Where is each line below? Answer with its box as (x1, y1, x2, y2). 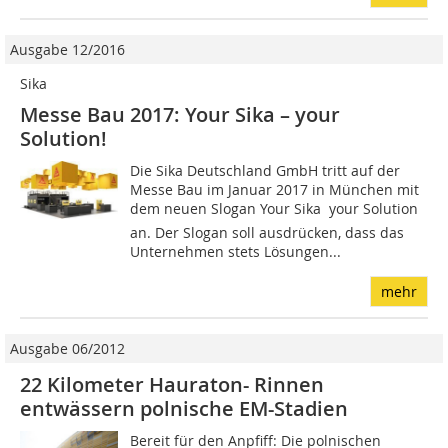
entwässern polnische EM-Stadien (20, 395, 348, 423)
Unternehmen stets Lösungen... (130, 242, 342, 262)
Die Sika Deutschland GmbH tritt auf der (130, 161, 401, 181)
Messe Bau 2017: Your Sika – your (20, 101, 340, 129)
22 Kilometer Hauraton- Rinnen (20, 371, 324, 399)
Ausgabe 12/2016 (10, 40, 125, 60)
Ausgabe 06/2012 (10, 339, 125, 359)
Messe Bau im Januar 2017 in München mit (130, 180, 420, 200)
